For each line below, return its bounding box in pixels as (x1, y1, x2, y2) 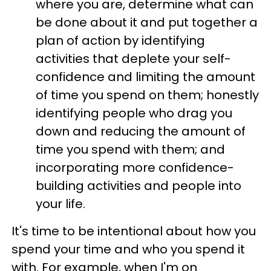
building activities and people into (36, 177, 241, 194)
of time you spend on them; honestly (36, 87, 259, 103)
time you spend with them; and (36, 141, 225, 158)
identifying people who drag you (36, 105, 232, 122)
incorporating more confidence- (36, 159, 234, 176)
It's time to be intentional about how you (11, 223, 256, 240)
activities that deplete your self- (36, 50, 231, 67)
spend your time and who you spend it (11, 241, 245, 258)
